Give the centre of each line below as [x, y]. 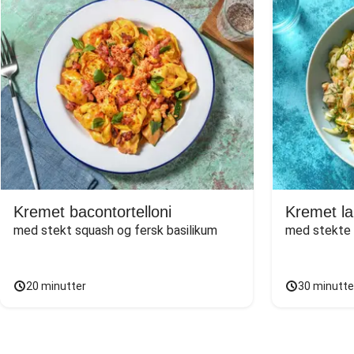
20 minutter [56, 286]
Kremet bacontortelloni [92, 212]
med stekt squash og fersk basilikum [115, 230]
